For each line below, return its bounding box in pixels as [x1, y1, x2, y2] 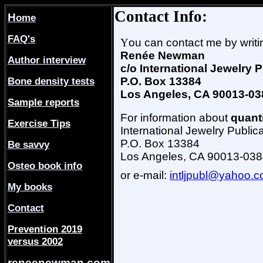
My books [8, 181, 52, 193]
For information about [120, 112, 231, 124]
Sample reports [8, 96, 79, 108]
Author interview [8, 54, 86, 66]
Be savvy [8, 139, 49, 150]
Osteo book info [8, 160, 82, 171]
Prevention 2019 [8, 223, 82, 235]
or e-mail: [120, 169, 170, 181]
